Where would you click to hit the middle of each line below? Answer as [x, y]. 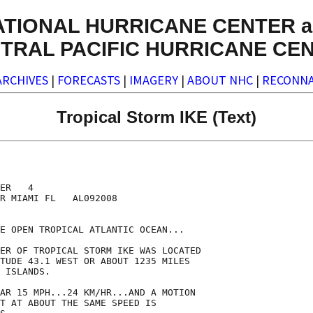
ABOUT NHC [220, 80]
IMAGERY [154, 80]
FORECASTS [89, 80]
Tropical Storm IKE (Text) [156, 117]
